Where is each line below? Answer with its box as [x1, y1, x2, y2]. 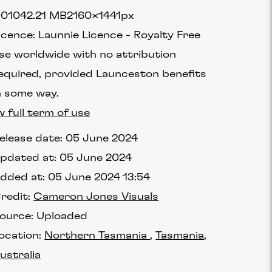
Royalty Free [134, 30, 201, 40]
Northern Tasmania [44, 231, 151, 240]
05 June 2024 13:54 [48, 172, 151, 182]
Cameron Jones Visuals [33, 192, 159, 202]
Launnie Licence [38, 30, 123, 40]
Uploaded [36, 211, 88, 221]
